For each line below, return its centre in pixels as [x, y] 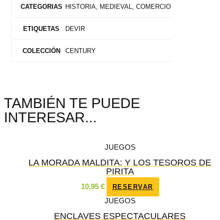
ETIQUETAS [41, 29]
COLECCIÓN [41, 51]
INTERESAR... [50, 118]
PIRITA [120, 171]
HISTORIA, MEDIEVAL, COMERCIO [118, 7]
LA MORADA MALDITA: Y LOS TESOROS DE [120, 162]
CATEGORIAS [41, 7]
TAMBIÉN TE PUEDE [72, 103]
